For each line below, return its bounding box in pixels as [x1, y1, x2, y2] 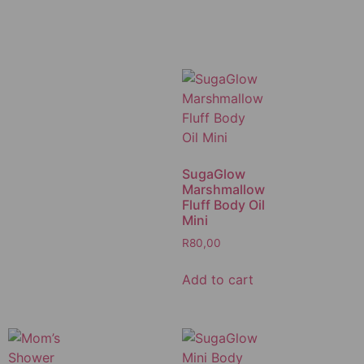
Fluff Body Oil [182, 196, 265, 213]
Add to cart [182, 271, 253, 288]
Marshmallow [182, 180, 265, 197]
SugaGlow [182, 165, 245, 182]
